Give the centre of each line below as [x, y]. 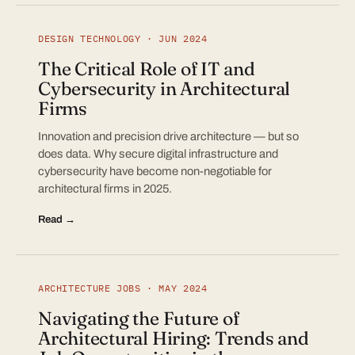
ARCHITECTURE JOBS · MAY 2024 [123, 288]
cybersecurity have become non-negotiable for [155, 171]
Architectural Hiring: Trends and [174, 338]
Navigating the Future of [139, 318]
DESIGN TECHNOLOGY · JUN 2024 [123, 38]
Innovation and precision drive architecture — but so [168, 136]
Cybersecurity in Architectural [164, 88]
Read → [57, 219]
